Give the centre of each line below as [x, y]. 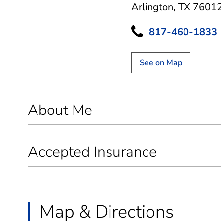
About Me [60, 110]
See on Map [161, 62]
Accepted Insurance [92, 152]
